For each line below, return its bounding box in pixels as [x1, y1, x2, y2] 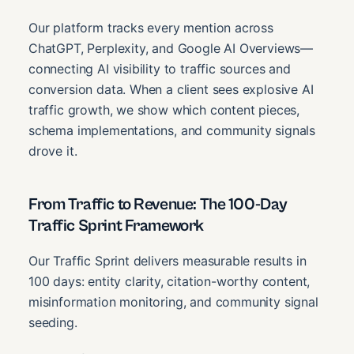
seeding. [28, 314, 77, 331]
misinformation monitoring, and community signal [28, 294, 318, 311]
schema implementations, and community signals [28, 122, 316, 139]
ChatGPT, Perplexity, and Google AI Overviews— [28, 40, 314, 57]
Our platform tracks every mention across [28, 20, 273, 36]
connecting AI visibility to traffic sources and [28, 61, 291, 77]
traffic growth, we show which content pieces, [28, 102, 300, 119]
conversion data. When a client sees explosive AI [28, 81, 314, 98]
